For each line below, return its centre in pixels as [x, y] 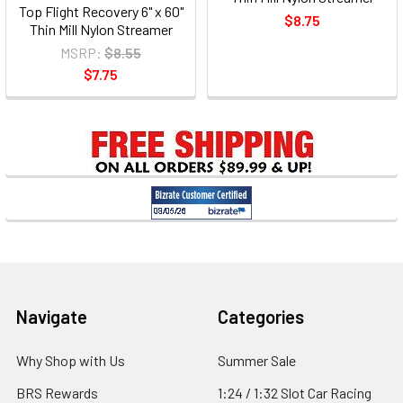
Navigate [52, 317]
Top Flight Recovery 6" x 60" [101, 11]
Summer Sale [257, 360]
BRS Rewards [57, 393]
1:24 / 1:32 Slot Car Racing [295, 393]
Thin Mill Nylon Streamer [101, 29]
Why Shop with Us [71, 360]
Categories [261, 317]
